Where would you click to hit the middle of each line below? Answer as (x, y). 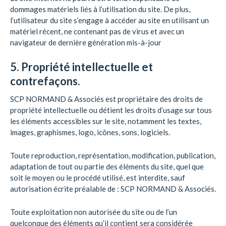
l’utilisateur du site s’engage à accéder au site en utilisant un (109, 20)
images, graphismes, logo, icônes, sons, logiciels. (90, 132)
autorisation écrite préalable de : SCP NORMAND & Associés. (113, 189)
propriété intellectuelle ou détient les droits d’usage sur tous (111, 110)
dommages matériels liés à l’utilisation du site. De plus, (100, 9)
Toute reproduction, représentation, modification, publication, (113, 155)
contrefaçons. (45, 81)
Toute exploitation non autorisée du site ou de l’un (94, 212)
